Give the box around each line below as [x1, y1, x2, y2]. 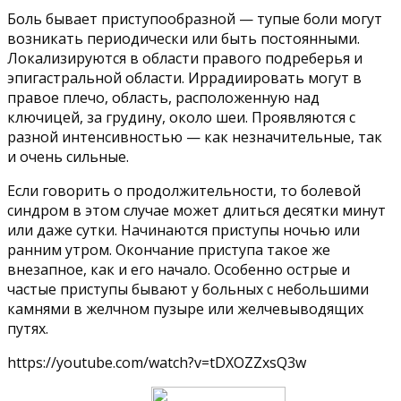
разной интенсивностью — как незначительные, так [7, 126, 382, 147]
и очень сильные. [7, 146, 129, 166]
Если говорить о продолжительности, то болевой [7, 180, 361, 200]
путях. [7, 318, 48, 338]
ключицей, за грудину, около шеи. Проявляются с [7, 107, 355, 127]
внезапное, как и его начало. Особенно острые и [7, 259, 350, 279]
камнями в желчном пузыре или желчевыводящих [7, 298, 363, 319]
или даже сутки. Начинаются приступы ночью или [7, 219, 360, 240]
